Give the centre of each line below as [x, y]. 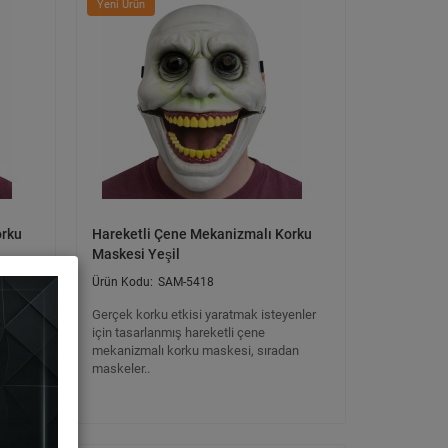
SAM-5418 [186, 282]
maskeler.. [121, 368]
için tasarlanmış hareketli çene [178, 332]
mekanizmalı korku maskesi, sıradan [195, 350]
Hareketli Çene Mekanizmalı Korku [202, 234]
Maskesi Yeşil [136, 254]
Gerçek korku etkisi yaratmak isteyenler [204, 314]
